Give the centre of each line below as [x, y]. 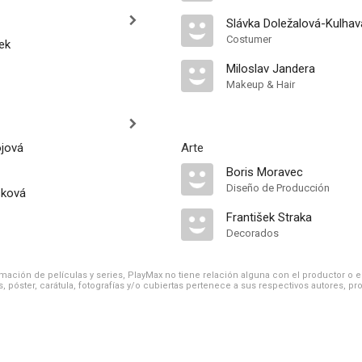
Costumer [249, 39]
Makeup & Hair [261, 84]
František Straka [269, 217]
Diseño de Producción [278, 188]
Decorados [253, 233]
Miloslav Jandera [271, 69]
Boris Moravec [265, 172]
